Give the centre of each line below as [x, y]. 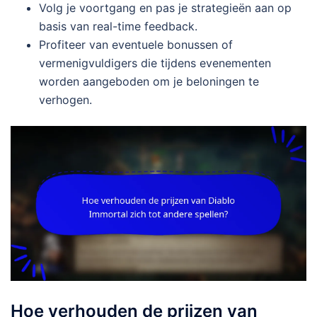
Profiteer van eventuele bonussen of [136, 44]
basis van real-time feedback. [118, 26]
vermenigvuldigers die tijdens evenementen [155, 63]
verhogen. [65, 99]
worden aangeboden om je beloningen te [149, 81]
